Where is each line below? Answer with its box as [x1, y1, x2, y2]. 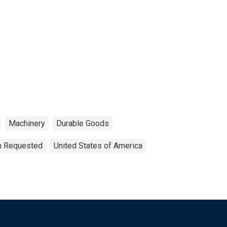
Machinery [9, 118, 45, 128]
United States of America [54, 140, 142, 150]
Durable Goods [56, 118, 109, 128]
